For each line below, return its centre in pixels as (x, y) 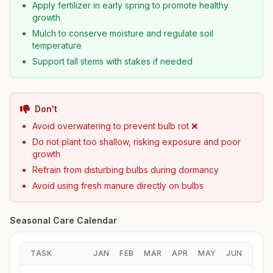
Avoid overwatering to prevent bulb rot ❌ (115, 126)
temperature (57, 45)
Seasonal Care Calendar (63, 220)
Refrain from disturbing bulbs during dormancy (126, 170)
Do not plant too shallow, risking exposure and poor (136, 142)
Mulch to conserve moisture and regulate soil (123, 33)
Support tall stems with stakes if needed (112, 61)
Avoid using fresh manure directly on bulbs (118, 186)
